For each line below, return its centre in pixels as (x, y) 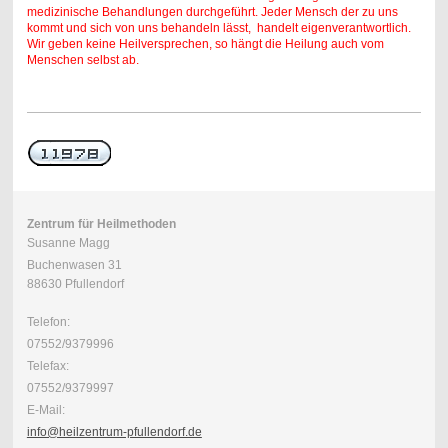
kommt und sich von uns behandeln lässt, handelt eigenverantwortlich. (220, 27)
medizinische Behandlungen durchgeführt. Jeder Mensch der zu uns (212, 11)
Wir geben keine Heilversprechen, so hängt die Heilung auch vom (205, 43)
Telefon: (48, 322)
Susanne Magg (68, 243)
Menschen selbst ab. (82, 59)
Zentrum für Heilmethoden (101, 224)
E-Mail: (45, 410)
